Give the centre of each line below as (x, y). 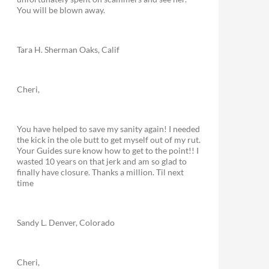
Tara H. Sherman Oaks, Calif (68, 50)
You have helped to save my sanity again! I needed (108, 129)
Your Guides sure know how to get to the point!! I (108, 150)
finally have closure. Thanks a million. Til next (100, 172)
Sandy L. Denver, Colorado (66, 222)
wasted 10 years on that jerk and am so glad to (102, 161)
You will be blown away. (61, 10)
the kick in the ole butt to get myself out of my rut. (109, 140)
